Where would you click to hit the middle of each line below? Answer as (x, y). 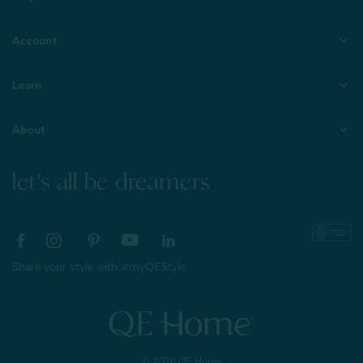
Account (34, 41)
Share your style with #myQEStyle (99, 267)
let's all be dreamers (111, 183)
